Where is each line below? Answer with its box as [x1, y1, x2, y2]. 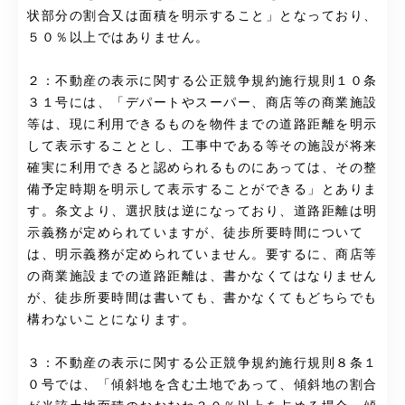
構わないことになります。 [27, 312, 195, 326]
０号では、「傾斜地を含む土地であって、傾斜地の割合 [27, 377, 378, 391]
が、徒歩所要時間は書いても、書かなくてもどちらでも [27, 290, 378, 305]
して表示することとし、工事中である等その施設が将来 [27, 138, 378, 153]
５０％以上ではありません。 [27, 30, 210, 44]
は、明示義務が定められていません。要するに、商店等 [27, 247, 378, 261]
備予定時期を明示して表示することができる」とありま [27, 182, 378, 196]
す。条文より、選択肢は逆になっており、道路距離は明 [27, 203, 378, 218]
